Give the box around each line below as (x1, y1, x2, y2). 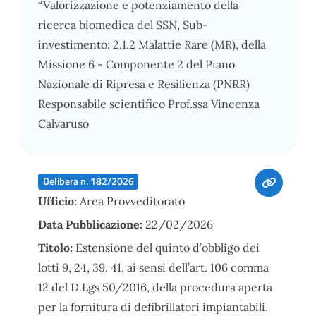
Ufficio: (38, 193, 80, 208)
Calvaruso (38, 116, 89, 130)
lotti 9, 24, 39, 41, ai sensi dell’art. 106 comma (38, 260, 269, 274)
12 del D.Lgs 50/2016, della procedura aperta (38, 279, 272, 294)
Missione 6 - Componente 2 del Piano (38, 56, 235, 71)
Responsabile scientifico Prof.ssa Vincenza (38, 96, 260, 111)
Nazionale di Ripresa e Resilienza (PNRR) (38, 76, 250, 91)
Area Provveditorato (80, 193, 185, 208)
